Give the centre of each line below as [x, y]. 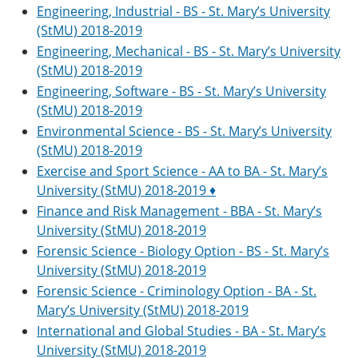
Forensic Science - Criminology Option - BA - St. [177, 291]
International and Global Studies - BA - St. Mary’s [181, 331]
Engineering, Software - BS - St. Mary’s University [181, 91]
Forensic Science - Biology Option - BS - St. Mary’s [183, 251]
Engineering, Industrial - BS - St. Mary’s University [183, 11]
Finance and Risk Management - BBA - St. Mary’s [179, 211]
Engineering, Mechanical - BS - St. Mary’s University [189, 51]
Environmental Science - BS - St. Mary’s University [184, 131]
